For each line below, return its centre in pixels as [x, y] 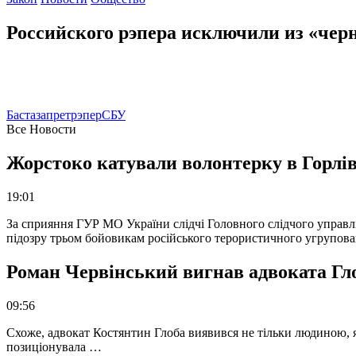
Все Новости [41, 129]
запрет [53, 114]
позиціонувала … [54, 346]
